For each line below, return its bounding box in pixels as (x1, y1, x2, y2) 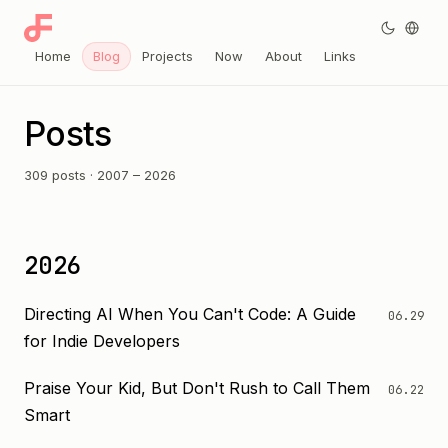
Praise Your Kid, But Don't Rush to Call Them (24, 378, 370, 398)
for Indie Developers (24, 331, 180, 351)
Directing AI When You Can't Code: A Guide (24, 304, 356, 324)
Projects (142, 48, 193, 64)
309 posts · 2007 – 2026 (24, 167, 176, 183)
